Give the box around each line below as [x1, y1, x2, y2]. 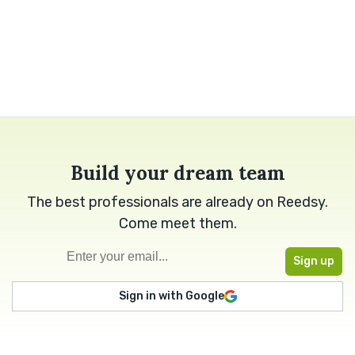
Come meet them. [118, 215, 237, 233]
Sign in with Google [118, 289, 224, 303]
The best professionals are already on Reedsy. [27, 193, 328, 212]
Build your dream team [70, 161, 285, 186]
